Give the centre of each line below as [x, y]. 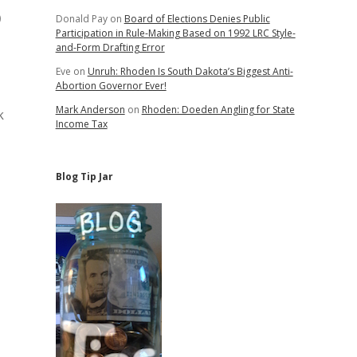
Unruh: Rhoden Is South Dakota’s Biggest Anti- [190, 71]
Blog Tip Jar [84, 177]
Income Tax [81, 124]
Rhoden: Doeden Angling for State [218, 110]
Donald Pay [81, 19]
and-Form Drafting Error [110, 47]
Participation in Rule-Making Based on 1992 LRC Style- [175, 33]
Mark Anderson [90, 110]
